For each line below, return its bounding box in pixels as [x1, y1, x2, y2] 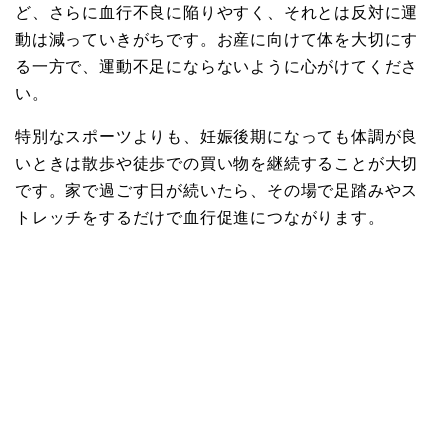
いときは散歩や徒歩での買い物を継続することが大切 [15, 151, 419, 174]
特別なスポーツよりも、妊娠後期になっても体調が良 [15, 124, 419, 147]
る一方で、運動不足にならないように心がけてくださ [15, 54, 419, 77]
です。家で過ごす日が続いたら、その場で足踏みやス [15, 178, 419, 201]
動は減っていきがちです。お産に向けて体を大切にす [15, 27, 419, 50]
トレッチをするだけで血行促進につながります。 [15, 205, 385, 228]
